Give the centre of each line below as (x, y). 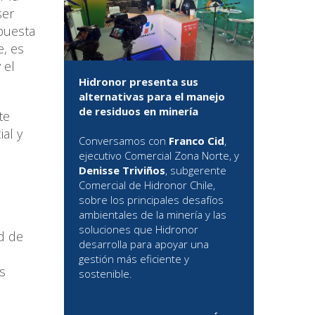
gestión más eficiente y (134, 259)
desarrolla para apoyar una (144, 244)
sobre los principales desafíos (151, 200)
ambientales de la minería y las (153, 215)
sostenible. (105, 274)
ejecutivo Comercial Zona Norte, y (159, 156)
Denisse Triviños (122, 171)
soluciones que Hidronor (139, 230)
